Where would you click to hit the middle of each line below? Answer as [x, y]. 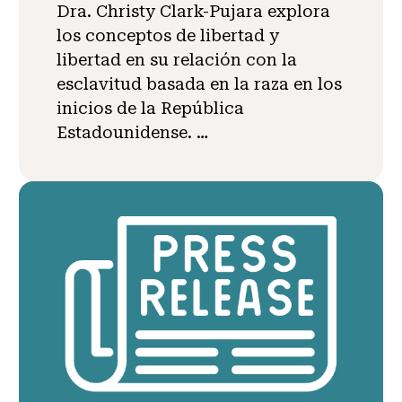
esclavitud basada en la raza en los [199, 83]
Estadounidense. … [132, 132]
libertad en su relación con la [176, 59]
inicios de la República [150, 108]
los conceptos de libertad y [167, 35]
